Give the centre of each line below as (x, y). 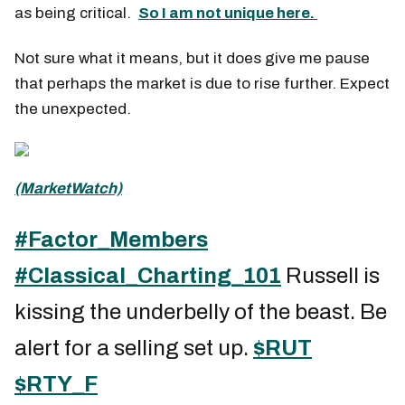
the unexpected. (73, 108)
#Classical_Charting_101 (148, 275)
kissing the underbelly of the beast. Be (201, 311)
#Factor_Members (111, 239)
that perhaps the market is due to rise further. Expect (202, 83)
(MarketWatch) (68, 188)
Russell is (330, 275)
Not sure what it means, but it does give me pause (192, 58)
